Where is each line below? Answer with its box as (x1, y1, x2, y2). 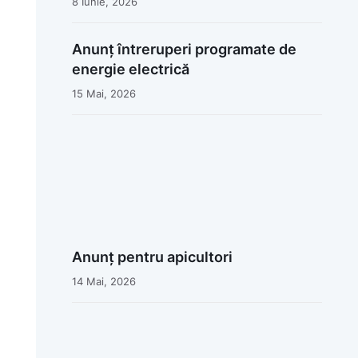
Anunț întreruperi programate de (71, 40, 296, 58)
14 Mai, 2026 (71, 275, 136, 288)
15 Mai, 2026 (71, 86, 136, 100)
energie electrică (71, 60, 189, 78)
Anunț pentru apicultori (71, 249, 233, 266)
